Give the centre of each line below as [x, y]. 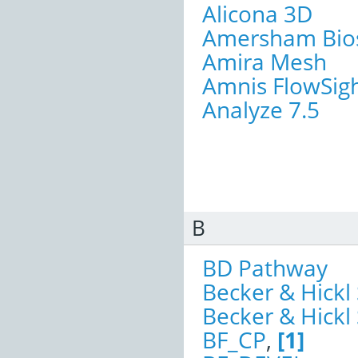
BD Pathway [265, 267]
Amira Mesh [265, 61]
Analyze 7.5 [261, 109]
